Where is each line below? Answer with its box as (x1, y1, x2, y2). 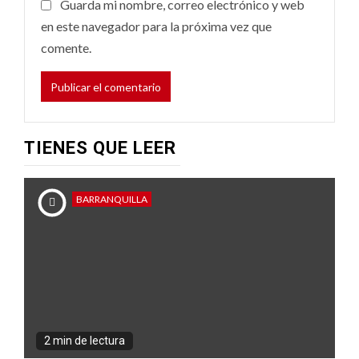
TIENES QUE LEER (24, 138, 176, 158)
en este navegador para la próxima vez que (41, 18, 272, 34)
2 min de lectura (44, 334, 125, 347)
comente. (41, 40, 91, 55)
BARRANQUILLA (76, 193, 147, 205)
